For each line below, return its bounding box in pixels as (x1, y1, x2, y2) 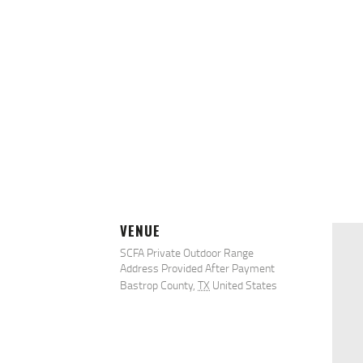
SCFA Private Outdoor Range (120, 245, 254, 261)
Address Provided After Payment (120, 260, 275, 276)
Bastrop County (120, 277, 193, 293)
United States (212, 277, 277, 293)
